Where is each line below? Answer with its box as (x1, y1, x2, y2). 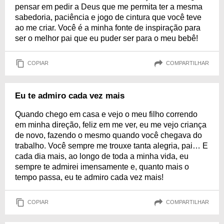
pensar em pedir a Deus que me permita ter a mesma (15, 2, 202, 11)
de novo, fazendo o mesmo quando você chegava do (15, 130, 202, 139)
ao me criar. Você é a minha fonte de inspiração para (15, 23, 200, 32)
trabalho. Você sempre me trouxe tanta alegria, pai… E (15, 141, 208, 150)
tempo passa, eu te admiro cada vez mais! (15, 172, 163, 181)
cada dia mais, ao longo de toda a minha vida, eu (15, 151, 188, 160)
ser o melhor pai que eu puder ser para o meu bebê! (15, 33, 198, 42)
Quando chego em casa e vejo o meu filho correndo (15, 109, 197, 118)
